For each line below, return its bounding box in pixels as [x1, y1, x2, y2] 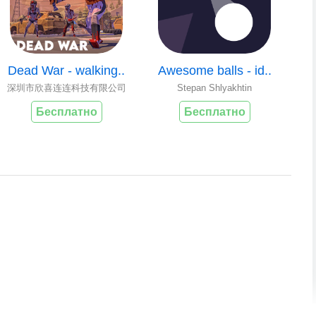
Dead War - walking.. [8, 63, 125, 78]
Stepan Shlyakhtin [177, 82, 252, 93]
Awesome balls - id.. [157, 63, 272, 78]
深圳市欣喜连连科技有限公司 [6, 82, 126, 93]
